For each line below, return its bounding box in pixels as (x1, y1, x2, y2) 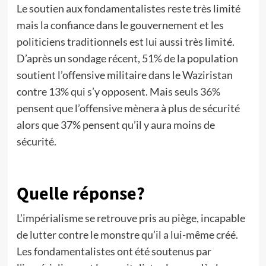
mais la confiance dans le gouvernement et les (16, 18, 224, 31)
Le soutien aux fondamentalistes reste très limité (16, 2, 240, 15)
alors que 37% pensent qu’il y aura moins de (16, 118, 215, 131)
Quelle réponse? (16, 181, 145, 207)
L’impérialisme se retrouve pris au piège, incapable (16, 211, 245, 224)
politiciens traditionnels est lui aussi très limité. (16, 35, 235, 48)
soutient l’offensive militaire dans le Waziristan (16, 68, 233, 81)
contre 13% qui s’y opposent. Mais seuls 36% (16, 85, 220, 98)
